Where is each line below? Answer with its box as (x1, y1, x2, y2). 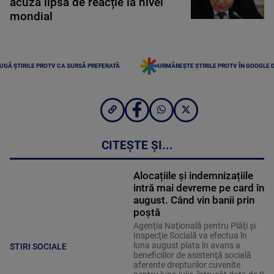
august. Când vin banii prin (133, 194, 254, 207)
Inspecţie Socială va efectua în (133, 231, 247, 241)
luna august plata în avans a (133, 240, 240, 251)
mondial (10, 9, 53, 23)
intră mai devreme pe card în (133, 182, 264, 194)
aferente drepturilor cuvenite (133, 260, 240, 270)
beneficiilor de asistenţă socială (133, 250, 251, 261)
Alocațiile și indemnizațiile (133, 169, 253, 182)
